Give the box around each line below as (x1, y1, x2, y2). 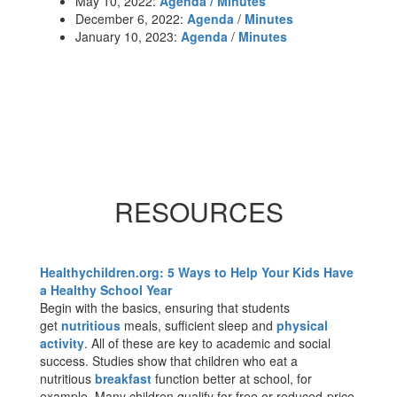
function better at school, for (152, 370, 312, 387)
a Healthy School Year (40, 281, 172, 299)
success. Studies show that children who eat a (40, 352, 298, 370)
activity (40, 334, 84, 352)
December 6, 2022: (75, 10, 187, 27)
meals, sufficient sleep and (121, 316, 276, 334)
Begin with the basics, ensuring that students (40, 299, 290, 316)
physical (276, 316, 328, 334)
